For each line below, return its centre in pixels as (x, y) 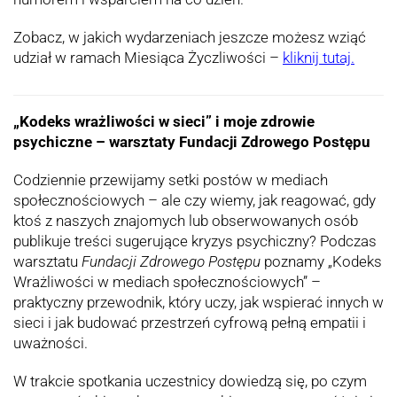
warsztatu (47, 262)
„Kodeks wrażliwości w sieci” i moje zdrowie (164, 122)
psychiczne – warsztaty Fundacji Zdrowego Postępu (192, 142)
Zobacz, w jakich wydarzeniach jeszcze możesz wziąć (190, 38)
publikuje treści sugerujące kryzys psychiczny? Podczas (195, 241)
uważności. (51, 343)
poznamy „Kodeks (321, 262)
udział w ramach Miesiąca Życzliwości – (148, 58)
